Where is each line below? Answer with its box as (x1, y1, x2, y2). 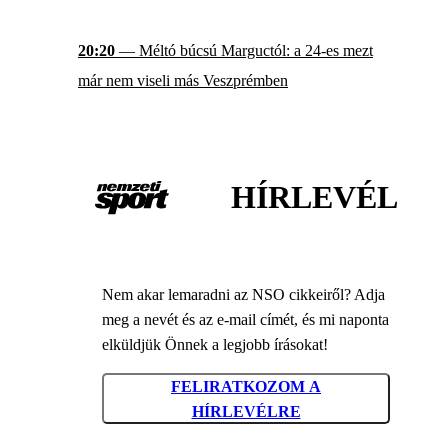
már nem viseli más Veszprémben (78, 71, 288, 89)
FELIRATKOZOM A (171, 377, 321, 395)
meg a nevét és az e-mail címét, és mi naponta (102, 311, 389, 329)
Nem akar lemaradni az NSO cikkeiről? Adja (102, 286, 385, 304)
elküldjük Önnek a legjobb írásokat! (102, 336, 328, 354)
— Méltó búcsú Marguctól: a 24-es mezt (115, 41, 373, 59)
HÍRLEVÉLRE (191, 402, 301, 420)
